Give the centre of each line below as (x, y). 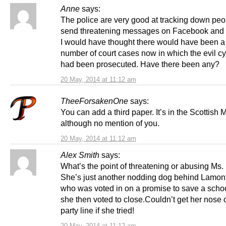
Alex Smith (80, 155)
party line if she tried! (97, 210)
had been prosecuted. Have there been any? (140, 64)
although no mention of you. (110, 123)
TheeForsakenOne (94, 101)
